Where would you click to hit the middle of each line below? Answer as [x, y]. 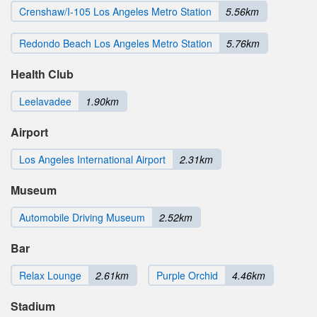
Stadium [33, 306]
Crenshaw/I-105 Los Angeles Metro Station [115, 12]
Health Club [42, 74]
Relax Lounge [50, 276]
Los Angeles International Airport [92, 160]
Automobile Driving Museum [82, 218]
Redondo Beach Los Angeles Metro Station [116, 44]
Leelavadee [45, 102]
